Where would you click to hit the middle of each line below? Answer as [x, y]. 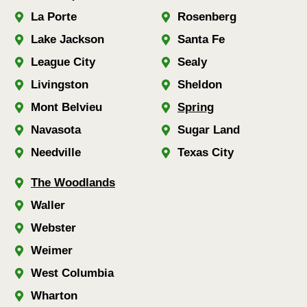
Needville [56, 152]
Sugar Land [209, 130]
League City [63, 62]
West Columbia [72, 273]
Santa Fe [201, 39]
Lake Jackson [67, 39]
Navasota [56, 130]
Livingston [60, 84]
